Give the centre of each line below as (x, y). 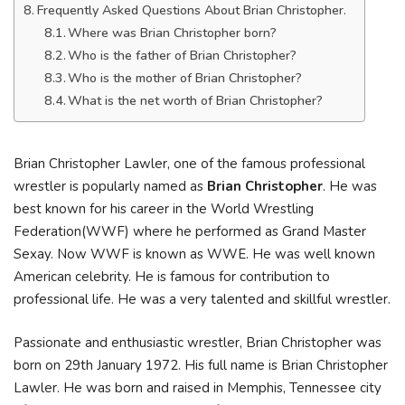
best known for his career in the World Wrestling (164, 209)
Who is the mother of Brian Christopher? (185, 78)
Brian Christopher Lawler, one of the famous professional (189, 164)
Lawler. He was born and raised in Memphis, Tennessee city (198, 387)
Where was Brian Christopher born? (173, 33)
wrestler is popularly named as (110, 186)
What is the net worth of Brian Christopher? (196, 101)
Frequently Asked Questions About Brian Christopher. (191, 10)
